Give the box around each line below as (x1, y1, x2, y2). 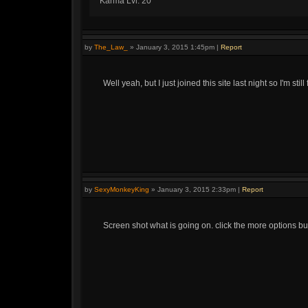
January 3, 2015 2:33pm (157, 186, 236, 193)
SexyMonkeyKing (94, 186, 149, 193)
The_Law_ (94, 43, 128, 51)
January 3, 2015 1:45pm (136, 43, 214, 51)
